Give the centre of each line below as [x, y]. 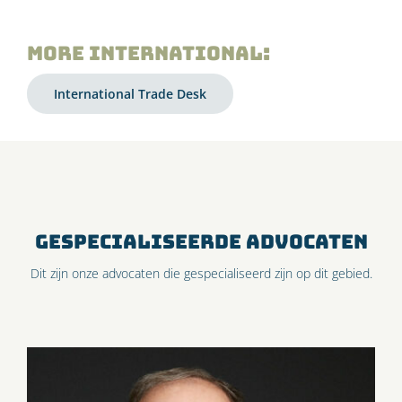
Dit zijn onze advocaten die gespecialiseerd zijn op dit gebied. [201, 274]
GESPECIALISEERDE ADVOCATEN [201, 242]
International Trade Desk [130, 94]
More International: [149, 53]
